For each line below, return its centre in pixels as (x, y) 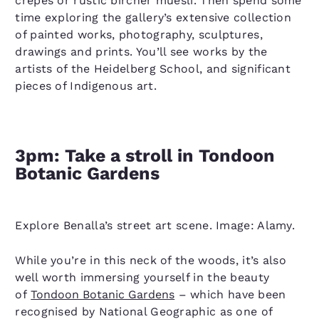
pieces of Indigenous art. (90, 86)
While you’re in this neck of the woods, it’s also (151, 260)
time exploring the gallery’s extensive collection (153, 17)
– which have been (230, 294)
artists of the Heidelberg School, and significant (153, 69)
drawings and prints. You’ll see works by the (141, 52)
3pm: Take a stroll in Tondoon (145, 156)
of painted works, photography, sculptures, (139, 35)
